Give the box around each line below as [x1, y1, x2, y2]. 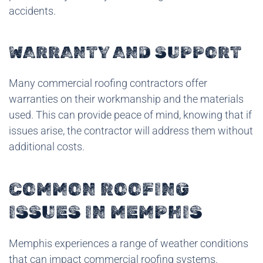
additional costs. [9, 140, 85, 153]
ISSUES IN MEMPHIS [9, 201, 203, 223]
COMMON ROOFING [9, 178, 190, 200]
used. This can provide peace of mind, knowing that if [9, 108, 252, 121]
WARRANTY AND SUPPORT [9, 42, 242, 62]
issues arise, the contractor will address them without [9, 124, 253, 137]
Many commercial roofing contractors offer [9, 76, 207, 89]
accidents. [9, 4, 56, 17]
